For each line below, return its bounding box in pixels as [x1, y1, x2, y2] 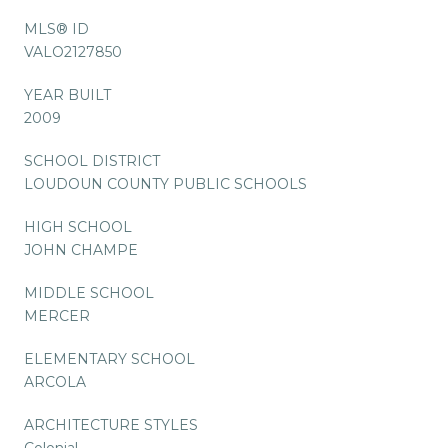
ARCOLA [24, 372, 86, 391]
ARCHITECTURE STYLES [24, 415, 198, 434]
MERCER [24, 306, 90, 325]
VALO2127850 [24, 42, 122, 61]
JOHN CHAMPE [24, 240, 138, 259]
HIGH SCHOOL [24, 217, 132, 236]
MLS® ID [24, 19, 89, 38]
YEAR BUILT [24, 85, 111, 104]
